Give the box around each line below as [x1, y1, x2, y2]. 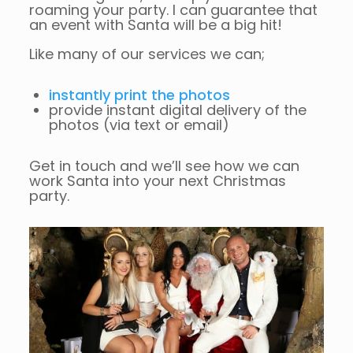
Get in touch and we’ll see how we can [28, 156, 299, 176]
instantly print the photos [48, 85, 230, 106]
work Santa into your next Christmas [28, 171, 286, 191]
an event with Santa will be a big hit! [28, 15, 282, 35]
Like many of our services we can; [28, 44, 265, 65]
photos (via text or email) [48, 115, 229, 136]
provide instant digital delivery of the [48, 100, 307, 121]
